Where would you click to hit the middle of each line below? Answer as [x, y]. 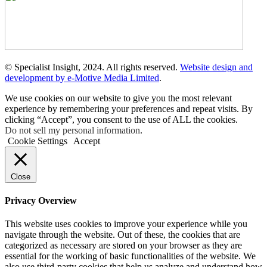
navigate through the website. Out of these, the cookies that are [122, 235]
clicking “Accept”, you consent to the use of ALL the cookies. [121, 119]
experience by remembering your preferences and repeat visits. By [129, 108]
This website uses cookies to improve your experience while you [126, 224]
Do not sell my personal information [72, 130]
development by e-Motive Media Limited [82, 77]
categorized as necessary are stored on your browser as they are [123, 246]
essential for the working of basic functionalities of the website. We [130, 256]
